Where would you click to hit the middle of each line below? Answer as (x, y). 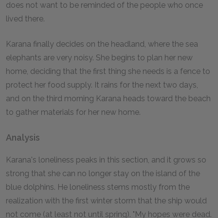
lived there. (25, 19)
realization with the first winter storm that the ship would (106, 201)
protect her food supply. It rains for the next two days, (102, 85)
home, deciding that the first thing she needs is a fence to (108, 71)
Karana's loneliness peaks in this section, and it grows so (106, 160)
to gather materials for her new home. (73, 112)
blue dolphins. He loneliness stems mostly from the (98, 187)
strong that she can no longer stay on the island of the (103, 173)
